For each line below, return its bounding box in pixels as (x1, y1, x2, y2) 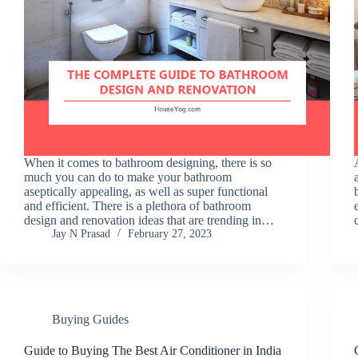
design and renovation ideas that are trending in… (24, 213, 274, 227)
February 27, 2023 (128, 227, 212, 240)
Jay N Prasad (52, 227, 110, 240)
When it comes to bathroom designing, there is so (24, 155, 272, 169)
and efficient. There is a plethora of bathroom (24, 198, 251, 213)
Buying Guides (52, 312, 129, 326)
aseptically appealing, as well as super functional (24, 184, 268, 198)
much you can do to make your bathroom (24, 169, 232, 184)
